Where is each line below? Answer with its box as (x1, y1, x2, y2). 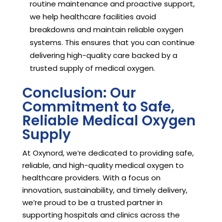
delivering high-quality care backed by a (29, 50, 177, 61)
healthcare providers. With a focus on (22, 172, 161, 183)
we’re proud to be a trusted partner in (22, 197, 163, 208)
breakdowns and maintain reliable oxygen (29, 24, 183, 35)
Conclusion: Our (22, 83, 136, 103)
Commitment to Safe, (22, 97, 174, 117)
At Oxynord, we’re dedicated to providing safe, (22, 148, 194, 159)
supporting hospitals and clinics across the (22, 210, 180, 221)
